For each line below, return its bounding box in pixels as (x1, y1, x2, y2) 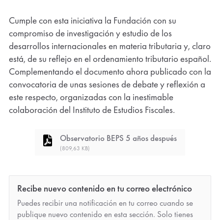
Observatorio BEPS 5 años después (60, 133, 177, 143)
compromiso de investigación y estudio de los (8, 27, 172, 39)
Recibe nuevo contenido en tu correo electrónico (17, 182, 192, 194)
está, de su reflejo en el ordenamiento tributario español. (8, 53, 211, 65)
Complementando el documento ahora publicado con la (8, 65, 211, 78)
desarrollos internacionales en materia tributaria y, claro (8, 40, 211, 52)
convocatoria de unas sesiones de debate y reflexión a (8, 78, 205, 90)
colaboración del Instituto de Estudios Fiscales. (8, 104, 175, 116)
